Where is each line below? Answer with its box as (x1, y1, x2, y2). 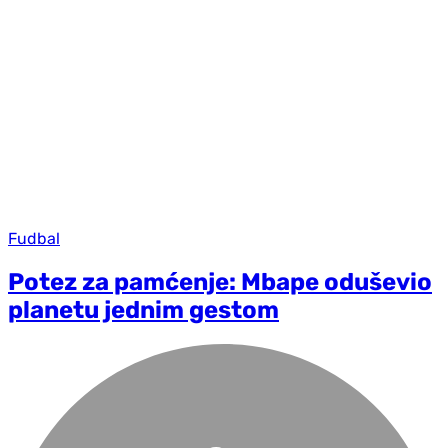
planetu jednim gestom (8, 296, 279, 325)
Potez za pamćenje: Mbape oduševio (8, 268, 432, 297)
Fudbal (8, 229, 60, 249)
